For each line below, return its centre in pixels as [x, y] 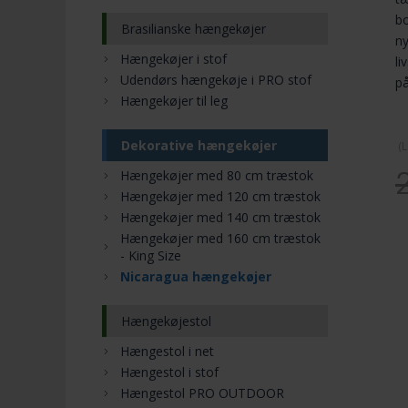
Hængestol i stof [169, 372]
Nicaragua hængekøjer [196, 276]
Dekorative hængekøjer [199, 145]
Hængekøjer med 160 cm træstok [220, 238]
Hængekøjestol [166, 321]
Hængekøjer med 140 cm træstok [220, 217]
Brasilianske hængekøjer [194, 28]
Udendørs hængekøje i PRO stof [216, 79]
